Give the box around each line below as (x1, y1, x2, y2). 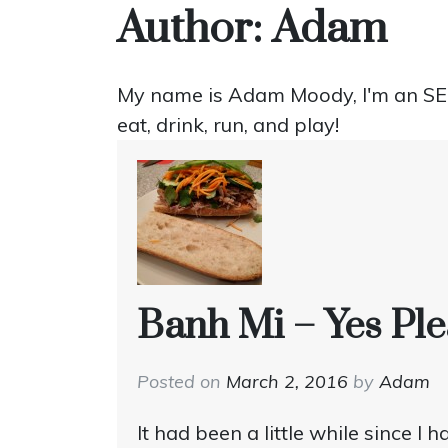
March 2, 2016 (226, 369, 348, 393)
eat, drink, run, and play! (117, 111, 339, 137)
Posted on (137, 369, 226, 393)
